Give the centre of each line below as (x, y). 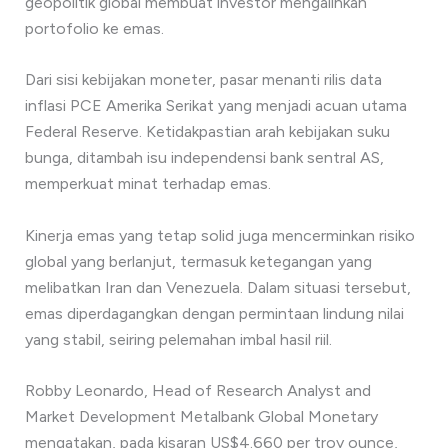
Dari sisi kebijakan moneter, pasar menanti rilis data (203, 80)
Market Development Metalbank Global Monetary (201, 417)
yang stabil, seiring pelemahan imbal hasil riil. (178, 339)
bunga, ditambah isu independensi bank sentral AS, (204, 158)
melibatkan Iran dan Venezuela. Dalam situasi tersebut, (217, 287)
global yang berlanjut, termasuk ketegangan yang (198, 261)
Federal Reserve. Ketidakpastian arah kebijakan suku (207, 132)
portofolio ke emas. (94, 28)
